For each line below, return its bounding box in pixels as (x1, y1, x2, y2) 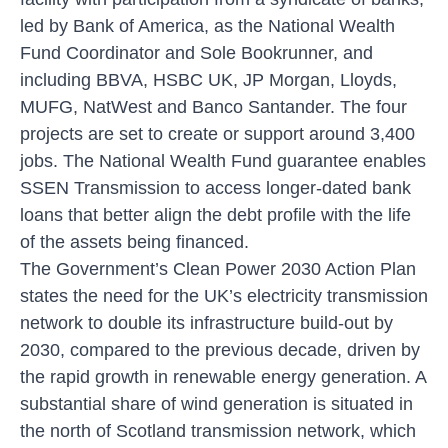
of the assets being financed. (20, 231, 249, 252)
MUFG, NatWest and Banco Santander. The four (20, 96, 407, 117)
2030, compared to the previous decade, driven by (20, 339, 420, 360)
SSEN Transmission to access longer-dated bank (20, 177, 411, 198)
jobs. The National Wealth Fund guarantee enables (20, 150, 426, 171)
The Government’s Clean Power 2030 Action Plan (20, 258, 416, 279)
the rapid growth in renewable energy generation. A (20, 366, 426, 387)
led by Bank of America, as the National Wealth (20, 15, 395, 36)
